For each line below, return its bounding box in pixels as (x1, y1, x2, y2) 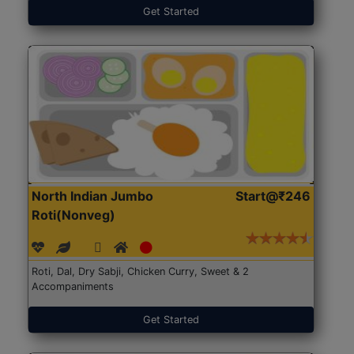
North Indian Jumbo (32, 188, 154, 205)
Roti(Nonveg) (32, 207, 116, 224)
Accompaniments (32, 281, 115, 293)
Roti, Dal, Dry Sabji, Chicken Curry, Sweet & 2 (32, 265, 250, 278)
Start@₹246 (235, 188, 311, 205)
